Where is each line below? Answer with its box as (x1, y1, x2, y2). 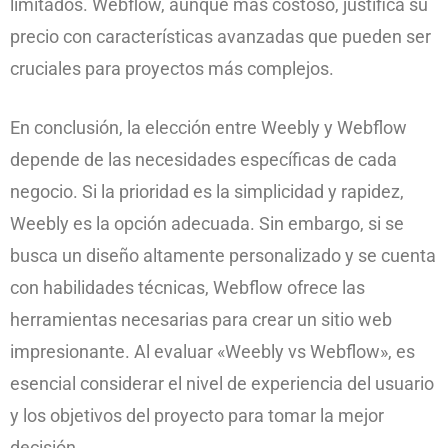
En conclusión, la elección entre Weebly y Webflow (10, 117, 407, 138)
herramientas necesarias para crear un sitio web (10, 309, 392, 330)
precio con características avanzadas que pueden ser (10, 26, 431, 47)
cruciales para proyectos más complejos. (10, 58, 334, 79)
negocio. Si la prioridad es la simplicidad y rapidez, (10, 181, 404, 202)
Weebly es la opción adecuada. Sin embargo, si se (10, 213, 404, 234)
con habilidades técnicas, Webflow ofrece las (10, 277, 365, 298)
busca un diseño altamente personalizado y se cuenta (10, 245, 436, 266)
